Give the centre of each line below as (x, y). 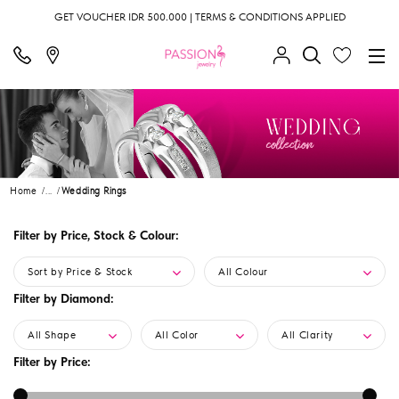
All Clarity (307, 335)
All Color (177, 335)
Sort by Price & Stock (80, 272)
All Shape (52, 335)
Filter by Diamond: (64, 298)
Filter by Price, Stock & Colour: (96, 235)
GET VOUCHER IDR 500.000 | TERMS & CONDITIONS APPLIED (199, 17)
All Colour (243, 272)
